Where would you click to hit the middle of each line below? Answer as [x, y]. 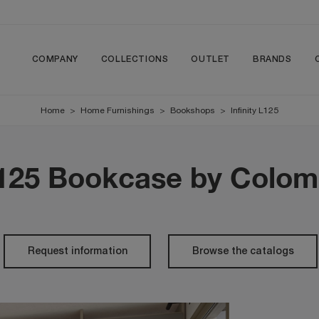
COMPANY [55, 59]
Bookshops [193, 110]
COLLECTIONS [135, 59]
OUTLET [210, 59]
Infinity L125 [255, 110]
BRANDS [272, 59]
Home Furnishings [117, 110]
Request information [77, 251]
